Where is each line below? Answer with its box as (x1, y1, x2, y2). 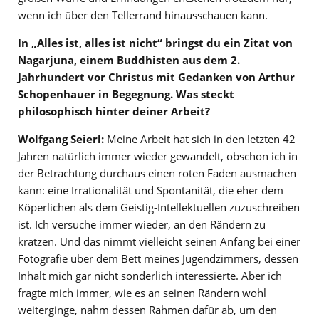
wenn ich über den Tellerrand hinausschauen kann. (18, 8, 268, 23)
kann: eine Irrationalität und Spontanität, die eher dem (18, 183, 283, 198)
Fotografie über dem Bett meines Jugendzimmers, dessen (18, 251, 298, 266)
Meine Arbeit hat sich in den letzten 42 (104, 132, 296, 147)
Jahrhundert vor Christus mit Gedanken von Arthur (18, 70, 295, 85)
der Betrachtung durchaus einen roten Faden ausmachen (18, 166, 296, 181)
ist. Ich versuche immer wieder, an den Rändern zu (18, 217, 266, 232)
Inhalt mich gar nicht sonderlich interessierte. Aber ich (18, 268, 282, 283)
